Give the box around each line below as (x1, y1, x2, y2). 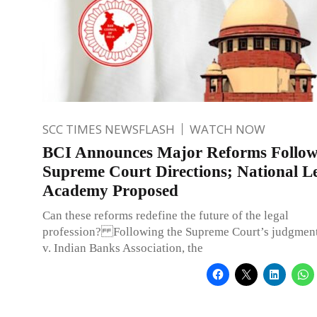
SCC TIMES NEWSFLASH (42, 120, 175, 137)
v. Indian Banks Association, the (42, 241, 203, 255)
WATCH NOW (190, 120, 265, 137)
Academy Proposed (42, 181, 178, 200)
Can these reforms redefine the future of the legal (42, 208, 289, 222)
